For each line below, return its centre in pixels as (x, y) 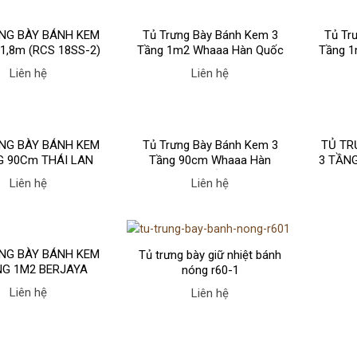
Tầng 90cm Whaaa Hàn (210, 160)
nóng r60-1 (210, 271)
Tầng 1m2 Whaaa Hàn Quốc (210, 50)
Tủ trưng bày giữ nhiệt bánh (210, 255)
